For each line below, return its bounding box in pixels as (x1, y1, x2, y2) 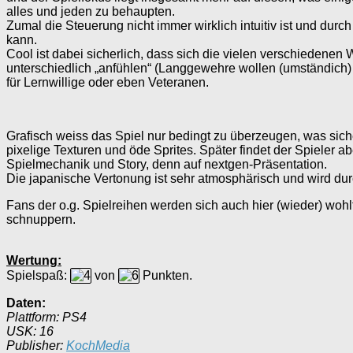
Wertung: (6, 253, 61, 267)
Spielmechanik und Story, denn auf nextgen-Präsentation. (6, 157, 327, 171)
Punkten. (139, 268, 192, 282)
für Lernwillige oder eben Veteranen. (6, 75, 209, 89)
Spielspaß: (6, 268, 70, 282)
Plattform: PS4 (6, 310, 87, 324)
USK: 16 (6, 324, 54, 338)
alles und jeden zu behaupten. (6, 4, 175, 18)
